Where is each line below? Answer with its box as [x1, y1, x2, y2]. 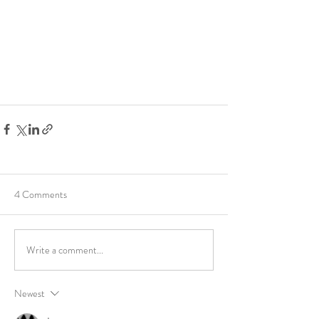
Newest [14, 286, 45, 301]
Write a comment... [26, 242, 103, 257]
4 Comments [14, 187, 67, 202]
